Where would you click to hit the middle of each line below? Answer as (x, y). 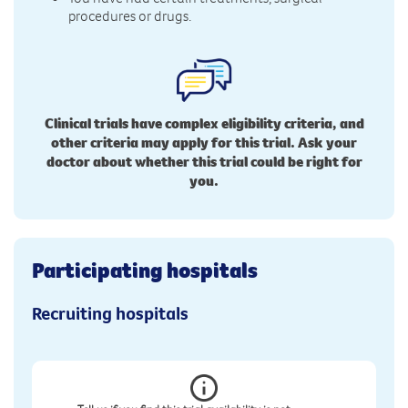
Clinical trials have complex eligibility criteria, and (204, 122)
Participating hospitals (145, 269)
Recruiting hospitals (110, 312)
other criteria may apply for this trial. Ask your (204, 142)
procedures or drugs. (130, 15)
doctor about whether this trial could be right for (204, 161)
